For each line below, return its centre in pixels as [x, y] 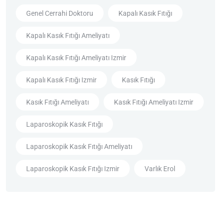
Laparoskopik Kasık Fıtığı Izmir [73, 168]
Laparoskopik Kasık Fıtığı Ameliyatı [79, 146]
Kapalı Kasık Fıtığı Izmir [61, 80]
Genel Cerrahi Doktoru [60, 13]
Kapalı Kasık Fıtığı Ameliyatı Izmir [76, 57]
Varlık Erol [160, 168]
